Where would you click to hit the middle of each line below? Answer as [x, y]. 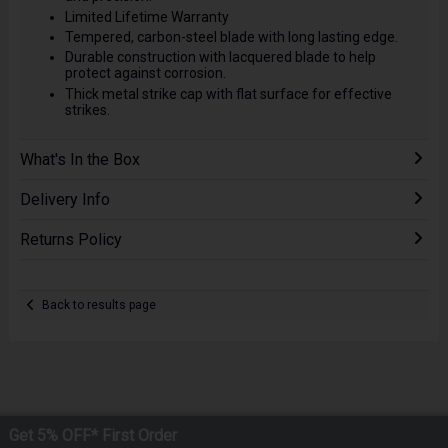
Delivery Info [64, 199]
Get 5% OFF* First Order [92, 435]
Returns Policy [70, 239]
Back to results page [99, 305]
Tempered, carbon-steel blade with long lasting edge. [231, 37]
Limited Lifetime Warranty [146, 16]
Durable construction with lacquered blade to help [220, 57]
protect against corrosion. [145, 73]
